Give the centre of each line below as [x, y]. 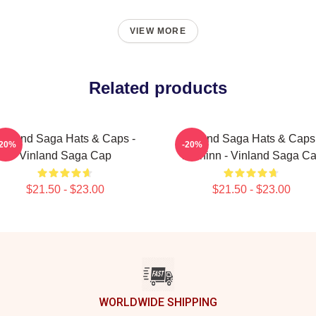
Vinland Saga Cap [65, 156]
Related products [158, 88]
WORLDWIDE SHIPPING [158, 302]
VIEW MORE [158, 31]
